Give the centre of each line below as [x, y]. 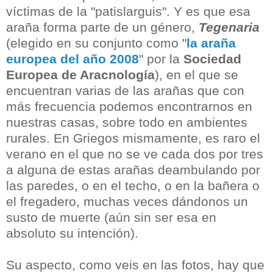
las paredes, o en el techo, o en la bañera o [133, 186]
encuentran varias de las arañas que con [125, 91]
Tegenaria [229, 27]
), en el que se [197, 75]
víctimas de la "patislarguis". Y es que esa [128, 12]
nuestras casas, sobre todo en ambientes [127, 122]
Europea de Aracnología [80, 75]
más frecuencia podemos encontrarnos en [129, 107]
